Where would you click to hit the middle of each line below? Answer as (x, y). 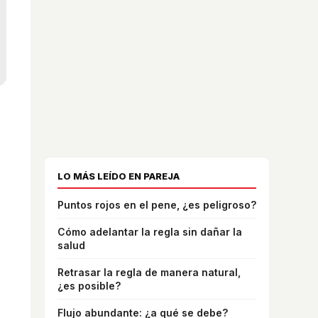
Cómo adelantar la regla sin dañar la (150, 231)
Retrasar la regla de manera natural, (149, 272)
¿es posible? (89, 285)
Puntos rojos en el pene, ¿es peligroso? (157, 204)
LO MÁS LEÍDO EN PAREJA (119, 176)
